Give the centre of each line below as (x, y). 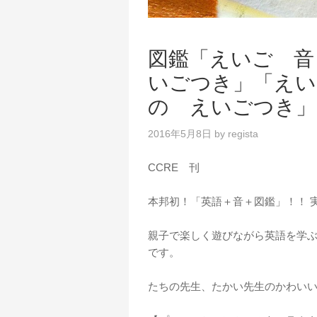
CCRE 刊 (173, 168)
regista (243, 134)
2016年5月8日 (179, 134)
